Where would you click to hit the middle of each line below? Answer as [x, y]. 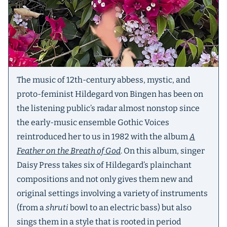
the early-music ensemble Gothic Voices [93, 122]
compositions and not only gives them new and [105, 179]
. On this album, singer [163, 151]
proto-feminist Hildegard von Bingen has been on [110, 94]
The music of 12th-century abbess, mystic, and [103, 80]
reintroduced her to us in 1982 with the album [103, 137]
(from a [31, 207]
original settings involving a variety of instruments [112, 193]
